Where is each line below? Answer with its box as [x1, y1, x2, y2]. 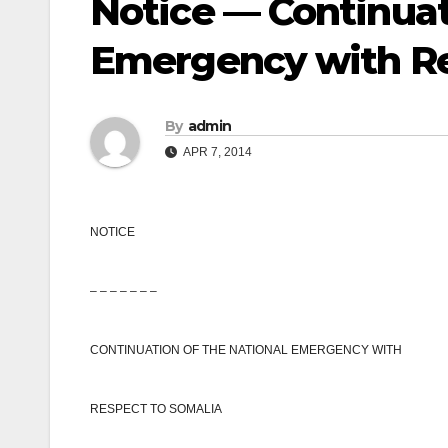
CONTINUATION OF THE [90, 343, 229, 358]
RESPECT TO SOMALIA [90, 402, 222, 417]
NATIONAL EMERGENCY [229, 343, 369, 358]
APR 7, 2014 [181, 145, 252, 160]
